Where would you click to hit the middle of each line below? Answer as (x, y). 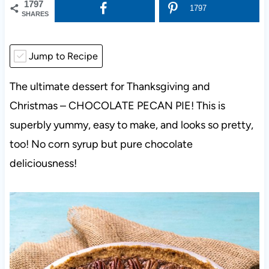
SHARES (35, 14)
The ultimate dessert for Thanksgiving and (110, 87)
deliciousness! (43, 164)
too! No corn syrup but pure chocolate (101, 144)
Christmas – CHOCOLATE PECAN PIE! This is (117, 106)
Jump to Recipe (62, 56)
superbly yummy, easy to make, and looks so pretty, (131, 125)
